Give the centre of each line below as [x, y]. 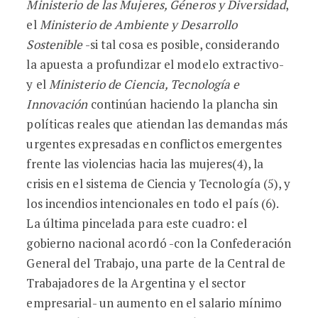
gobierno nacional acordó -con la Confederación [159, 243]
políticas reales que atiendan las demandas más [157, 124]
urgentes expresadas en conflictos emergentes [154, 144]
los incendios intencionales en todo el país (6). [153, 203]
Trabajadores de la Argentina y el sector [136, 283]
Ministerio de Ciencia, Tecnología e [144, 84]
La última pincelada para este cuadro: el [137, 223]
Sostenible [55, 44]
